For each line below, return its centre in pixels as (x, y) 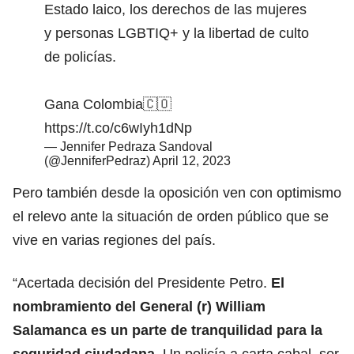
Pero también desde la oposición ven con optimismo (177, 192)
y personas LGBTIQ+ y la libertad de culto (177, 33)
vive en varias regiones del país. (114, 240)
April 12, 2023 (192, 160)
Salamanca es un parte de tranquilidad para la (168, 330)
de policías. (80, 56)
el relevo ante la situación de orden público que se (171, 216)
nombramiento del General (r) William (139, 306)
